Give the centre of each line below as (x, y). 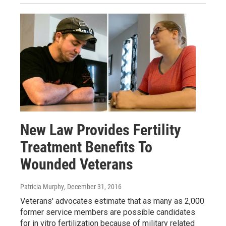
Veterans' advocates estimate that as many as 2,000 (112, 201)
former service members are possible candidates (108, 212)
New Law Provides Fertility (100, 130)
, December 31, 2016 (93, 186)
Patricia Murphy (42, 186)
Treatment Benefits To (86, 147)
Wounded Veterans (77, 164)
